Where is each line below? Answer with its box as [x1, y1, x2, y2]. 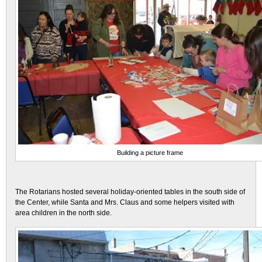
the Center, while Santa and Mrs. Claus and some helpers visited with [15, 198, 235, 206]
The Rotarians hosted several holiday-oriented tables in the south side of [15, 188, 245, 196]
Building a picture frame [116, 149, 183, 156]
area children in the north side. [15, 209, 112, 217]
